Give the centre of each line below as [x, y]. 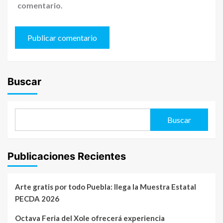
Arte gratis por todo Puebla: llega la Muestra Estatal [106, 187]
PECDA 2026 [37, 199]
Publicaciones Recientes [67, 157]
